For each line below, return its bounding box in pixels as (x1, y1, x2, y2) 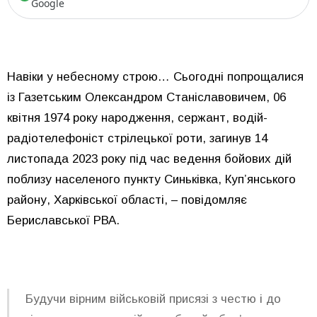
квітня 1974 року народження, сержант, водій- (7, 111, 267, 125)
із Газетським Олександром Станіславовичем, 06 (7, 91, 286, 105)
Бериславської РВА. (7, 214, 120, 228)
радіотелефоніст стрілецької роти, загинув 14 (7, 132, 267, 146)
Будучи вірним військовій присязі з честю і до (25, 292, 281, 306)
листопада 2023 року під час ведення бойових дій (7, 152, 292, 166)
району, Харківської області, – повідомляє (7, 193, 247, 207)
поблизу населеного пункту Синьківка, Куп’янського (7, 173, 296, 187)
